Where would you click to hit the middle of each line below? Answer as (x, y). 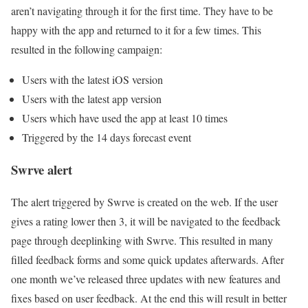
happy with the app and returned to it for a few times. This (136, 30)
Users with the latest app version (92, 99)
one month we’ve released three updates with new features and (146, 278)
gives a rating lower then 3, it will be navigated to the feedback (146, 221)
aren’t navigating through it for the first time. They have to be (142, 11)
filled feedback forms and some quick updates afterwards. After (147, 259)
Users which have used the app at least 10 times (125, 118)
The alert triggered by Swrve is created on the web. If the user (144, 201)
